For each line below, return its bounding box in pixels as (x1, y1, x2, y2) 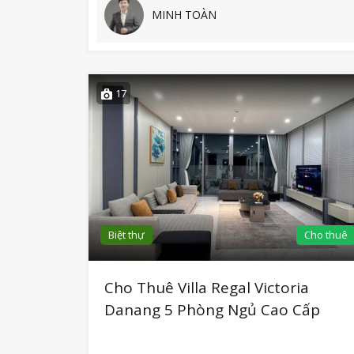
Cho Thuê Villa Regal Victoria (104, 277, 309, 299)
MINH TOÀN (152, 7, 217, 23)
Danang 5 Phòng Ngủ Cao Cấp (104, 299, 320, 321)
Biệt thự (108, 228, 145, 243)
